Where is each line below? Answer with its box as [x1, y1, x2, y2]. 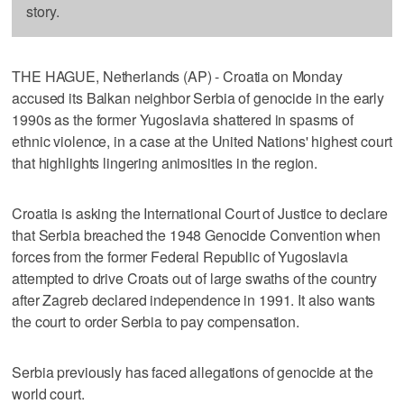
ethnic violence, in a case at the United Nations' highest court [12, 130, 392, 151]
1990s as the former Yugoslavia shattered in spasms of [12, 108, 353, 130]
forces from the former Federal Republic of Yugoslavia [12, 245, 348, 267]
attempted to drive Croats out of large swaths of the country [12, 267, 377, 289]
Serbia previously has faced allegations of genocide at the [12, 361, 374, 382]
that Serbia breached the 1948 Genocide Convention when [12, 224, 381, 245]
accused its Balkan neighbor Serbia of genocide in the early [12, 87, 385, 108]
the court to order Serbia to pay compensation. [12, 310, 299, 332]
